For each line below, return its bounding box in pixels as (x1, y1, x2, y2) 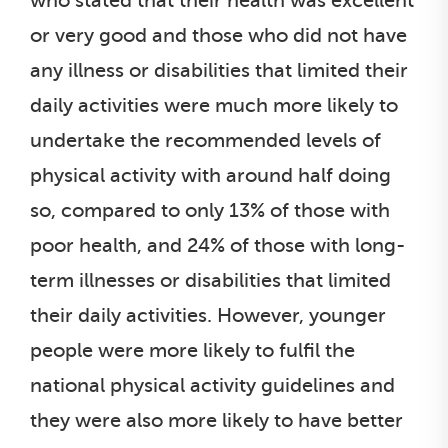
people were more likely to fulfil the (30, 338, 355, 362)
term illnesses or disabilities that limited (30, 268, 391, 292)
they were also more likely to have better (30, 408, 403, 432)
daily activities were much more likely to (30, 93, 398, 117)
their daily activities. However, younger (30, 303, 386, 327)
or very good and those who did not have (30, 23, 407, 47)
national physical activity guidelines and (30, 373, 395, 397)
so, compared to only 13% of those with (30, 198, 390, 222)
